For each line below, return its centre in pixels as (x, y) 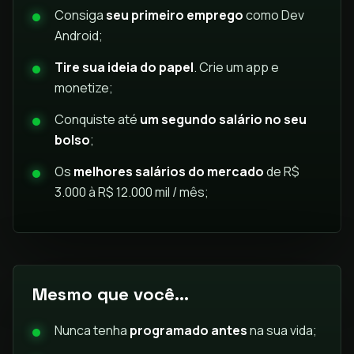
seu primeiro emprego (175, 15)
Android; (79, 35)
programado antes (188, 330)
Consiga (80, 15)
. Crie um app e (236, 67)
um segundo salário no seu (223, 119)
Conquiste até (97, 119)
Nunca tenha (92, 330)
